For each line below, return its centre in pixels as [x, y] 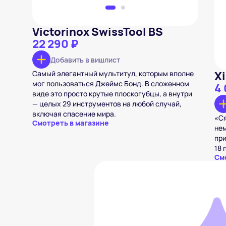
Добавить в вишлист [85, 60]
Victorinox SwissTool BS [98, 32]
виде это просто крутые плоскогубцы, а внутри [112, 94]
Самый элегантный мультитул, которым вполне [113, 73]
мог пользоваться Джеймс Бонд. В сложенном [111, 83]
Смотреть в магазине [71, 123]
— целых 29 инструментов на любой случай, [107, 104]
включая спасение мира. [74, 114]
